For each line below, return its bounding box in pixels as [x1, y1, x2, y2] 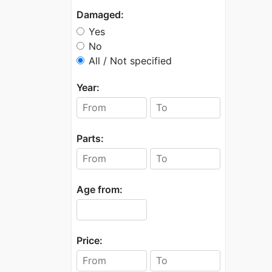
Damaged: [76, 8, 124, 21]
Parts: [76, 132, 104, 144]
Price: [76, 234, 103, 246]
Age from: [76, 183, 123, 195]
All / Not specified [89, 54, 172, 67]
